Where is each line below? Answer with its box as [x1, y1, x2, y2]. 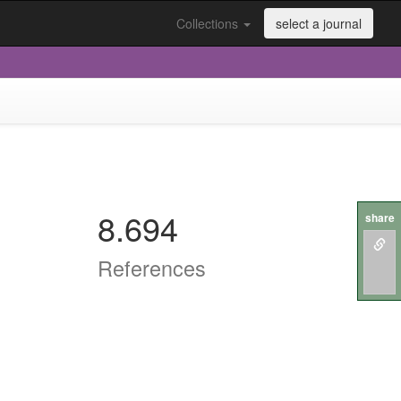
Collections [176, 14, 242, 32]
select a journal [276, 14, 362, 32]
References [98, 252, 207, 283]
